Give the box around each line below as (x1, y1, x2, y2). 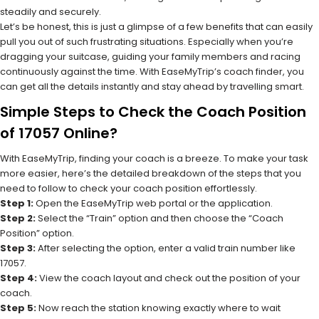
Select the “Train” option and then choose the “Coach (36, 211, 283, 225)
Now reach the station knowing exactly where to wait (36, 301, 281, 315)
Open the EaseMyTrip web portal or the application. (33, 197, 273, 210)
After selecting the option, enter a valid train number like (36, 241, 296, 255)
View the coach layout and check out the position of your (37, 271, 300, 285)
